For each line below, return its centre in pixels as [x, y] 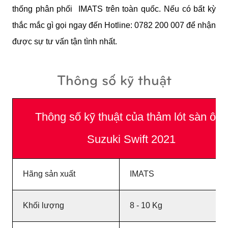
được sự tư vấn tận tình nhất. [65, 41]
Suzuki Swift [118, 139]
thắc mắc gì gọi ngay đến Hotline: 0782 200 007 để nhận [114, 25]
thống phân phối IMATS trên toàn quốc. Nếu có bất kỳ [114, 9]
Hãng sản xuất [49, 174]
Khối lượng [43, 206]
